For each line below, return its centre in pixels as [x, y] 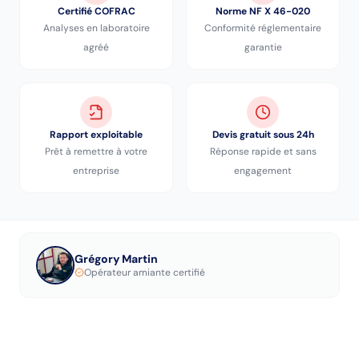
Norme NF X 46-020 [263, 11]
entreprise [96, 171]
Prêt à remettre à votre [96, 151]
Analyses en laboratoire [96, 28]
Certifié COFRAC [96, 11]
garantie [263, 47]
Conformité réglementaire [263, 28]
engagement [263, 171]
